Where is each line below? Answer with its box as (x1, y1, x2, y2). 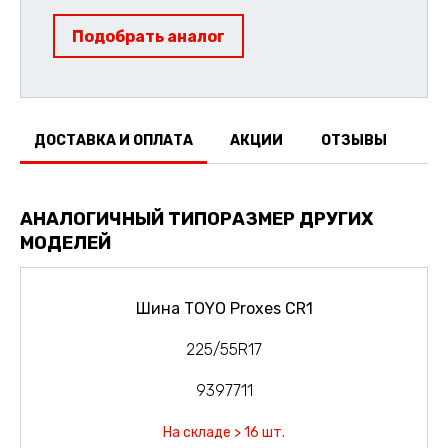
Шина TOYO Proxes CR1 (135, 298, 313, 318)
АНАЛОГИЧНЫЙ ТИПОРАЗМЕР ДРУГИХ (20, 207, 373, 230)
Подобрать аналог (72, 27, 225, 47)
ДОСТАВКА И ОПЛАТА (34, 132, 193, 150)
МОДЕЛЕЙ (20, 231, 111, 254)
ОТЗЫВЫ (320, 132, 387, 150)
